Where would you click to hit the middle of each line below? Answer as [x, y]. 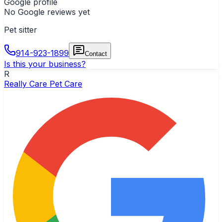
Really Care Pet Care [43, 83]
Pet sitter [21, 29]
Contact [96, 54]
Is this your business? [45, 64]
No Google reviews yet [47, 12]
